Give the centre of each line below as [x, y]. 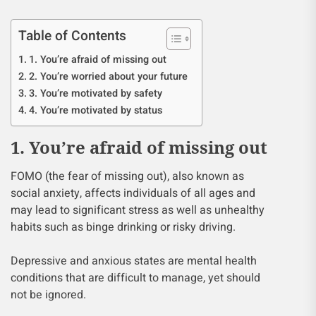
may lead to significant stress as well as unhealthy [138, 210]
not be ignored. [48, 295]
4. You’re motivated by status [95, 110]
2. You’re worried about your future [108, 77]
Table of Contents [72, 36]
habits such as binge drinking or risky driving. [123, 227]
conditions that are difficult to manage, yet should [135, 278]
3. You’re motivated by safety [95, 93]
